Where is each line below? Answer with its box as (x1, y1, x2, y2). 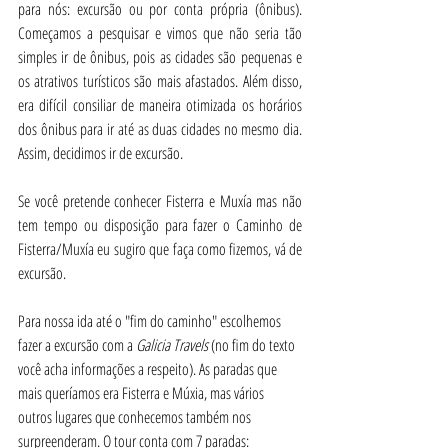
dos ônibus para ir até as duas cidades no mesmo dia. (18, 118, 302, 140)
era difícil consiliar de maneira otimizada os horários (18, 94, 302, 116)
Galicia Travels (136, 334, 208, 356)
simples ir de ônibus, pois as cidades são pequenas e (18, 46, 302, 68)
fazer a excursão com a (18, 334, 136, 356)
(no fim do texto (208, 334, 298, 356)
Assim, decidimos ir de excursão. (18, 142, 183, 164)
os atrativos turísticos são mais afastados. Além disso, (18, 70, 302, 92)
